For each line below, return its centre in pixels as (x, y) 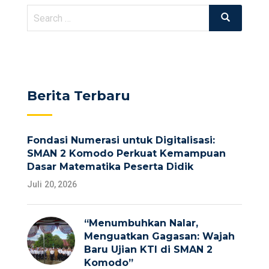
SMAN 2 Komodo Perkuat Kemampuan (126, 154)
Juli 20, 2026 (52, 185)
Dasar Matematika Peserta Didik (110, 167)
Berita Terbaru (79, 96)
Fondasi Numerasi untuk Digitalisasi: (121, 141)
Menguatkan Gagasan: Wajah (159, 237)
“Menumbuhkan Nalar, (141, 223)
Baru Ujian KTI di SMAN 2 (148, 250)
